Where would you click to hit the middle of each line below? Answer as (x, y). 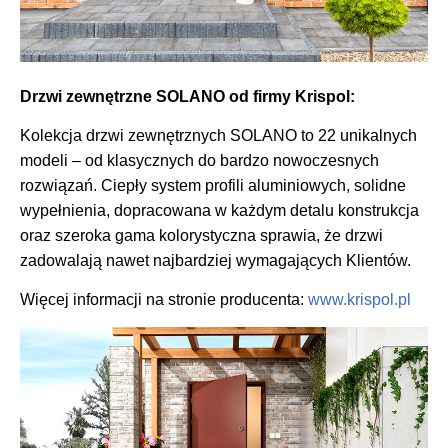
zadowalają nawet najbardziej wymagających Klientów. (215, 260)
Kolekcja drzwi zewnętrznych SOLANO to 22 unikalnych (218, 135)
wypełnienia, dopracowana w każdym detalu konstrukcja (219, 210)
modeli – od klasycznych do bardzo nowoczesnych (199, 160)
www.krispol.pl (359, 300)
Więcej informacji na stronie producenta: (164, 300)
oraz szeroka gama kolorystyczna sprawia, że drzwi (201, 235)
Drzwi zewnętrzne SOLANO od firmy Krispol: (187, 96)
